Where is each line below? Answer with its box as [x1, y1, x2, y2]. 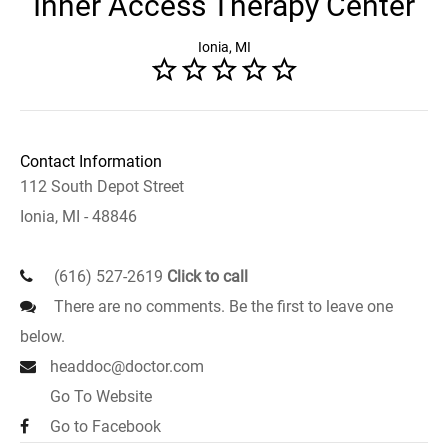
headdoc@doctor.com [50, 357, 204, 376]
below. [20, 327, 65, 346]
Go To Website [50, 387, 152, 406]
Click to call [167, 267, 248, 286]
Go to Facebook [50, 417, 161, 436]
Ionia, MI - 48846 [20, 207, 137, 226]
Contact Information [20, 152, 162, 171]
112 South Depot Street [20, 177, 184, 196]
